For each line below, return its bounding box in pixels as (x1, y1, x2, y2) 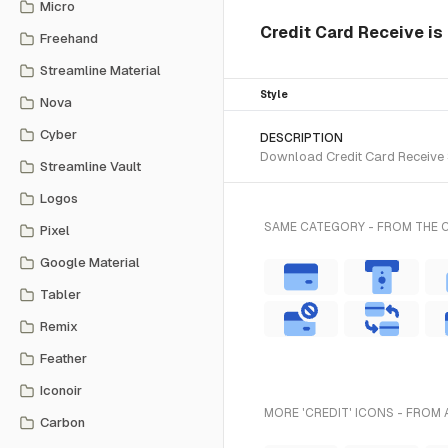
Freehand (40, 31, 98, 46)
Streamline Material (40, 63, 161, 78)
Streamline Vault (40, 159, 141, 174)
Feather (40, 351, 87, 366)
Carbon (40, 415, 85, 430)
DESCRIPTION (260, 131, 343, 145)
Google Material (40, 255, 140, 270)
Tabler (40, 287, 81, 302)
